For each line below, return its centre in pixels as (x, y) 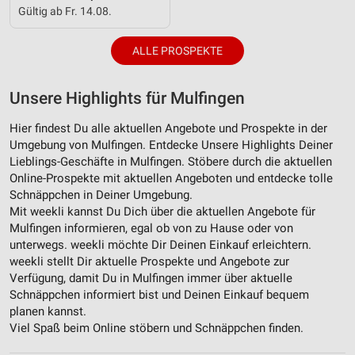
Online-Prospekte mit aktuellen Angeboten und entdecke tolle (171, 179)
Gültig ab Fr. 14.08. (65, 11)
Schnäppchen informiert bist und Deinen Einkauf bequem (159, 295)
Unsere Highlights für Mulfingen (127, 99)
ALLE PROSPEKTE (177, 51)
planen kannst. (48, 312)
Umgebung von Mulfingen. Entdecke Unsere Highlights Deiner (171, 145)
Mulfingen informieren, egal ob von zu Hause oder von (151, 229)
